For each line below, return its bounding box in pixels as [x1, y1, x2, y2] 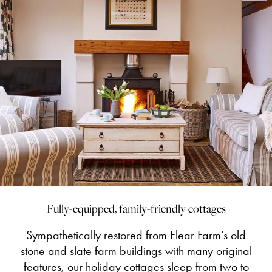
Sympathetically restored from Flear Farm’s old [26, 227, 246, 242]
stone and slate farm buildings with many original [20, 243, 252, 258]
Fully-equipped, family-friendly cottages [46, 200, 226, 216]
